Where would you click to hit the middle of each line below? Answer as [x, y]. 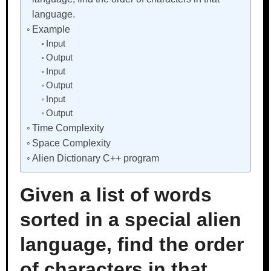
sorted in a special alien [130, 220]
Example [51, 29]
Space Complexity [71, 143]
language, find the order [132, 244]
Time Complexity [68, 128]
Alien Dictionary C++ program [95, 158]
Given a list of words [116, 195]
